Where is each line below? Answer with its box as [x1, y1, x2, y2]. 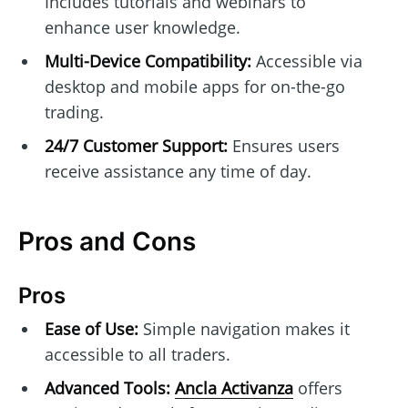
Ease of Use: [44, 317, 138, 340]
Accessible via [250, 50, 362, 73]
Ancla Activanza [174, 376, 293, 399]
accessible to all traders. [44, 342, 230, 365]
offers [292, 376, 342, 399]
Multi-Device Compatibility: [44, 50, 251, 73]
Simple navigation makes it [138, 317, 350, 340]
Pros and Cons [18, 226, 196, 258]
